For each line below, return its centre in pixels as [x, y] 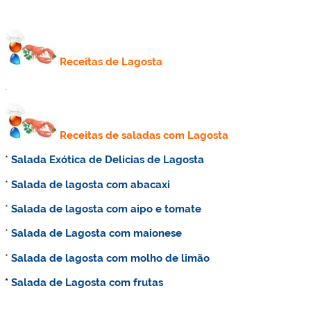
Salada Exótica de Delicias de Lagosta [108, 160]
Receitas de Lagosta [111, 62]
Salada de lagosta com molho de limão [111, 258]
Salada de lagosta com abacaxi [91, 184]
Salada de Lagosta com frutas [87, 283]
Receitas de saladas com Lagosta [144, 135]
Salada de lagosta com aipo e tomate [107, 209]
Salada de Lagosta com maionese [97, 234]
